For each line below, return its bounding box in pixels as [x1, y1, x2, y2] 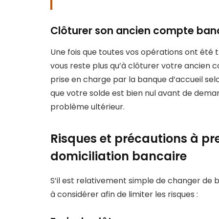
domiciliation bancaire [50, 148, 187, 164]
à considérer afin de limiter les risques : [50, 188, 198, 200]
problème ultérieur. [50, 101, 125, 113]
